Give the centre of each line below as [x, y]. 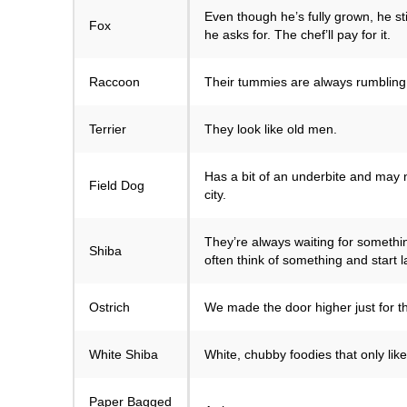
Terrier [108, 129]
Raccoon [114, 82]
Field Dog [117, 186]
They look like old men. [271, 129]
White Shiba [124, 355]
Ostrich [109, 308]
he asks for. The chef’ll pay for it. [298, 35]
